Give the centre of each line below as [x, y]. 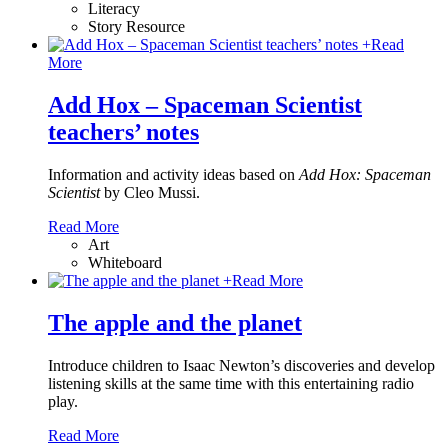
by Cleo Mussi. [150, 192]
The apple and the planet [175, 322]
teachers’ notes [123, 131]
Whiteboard [125, 262]
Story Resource [136, 26]
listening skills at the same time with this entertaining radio [231, 383]
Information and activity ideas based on [173, 174]
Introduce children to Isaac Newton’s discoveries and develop [241, 365]
